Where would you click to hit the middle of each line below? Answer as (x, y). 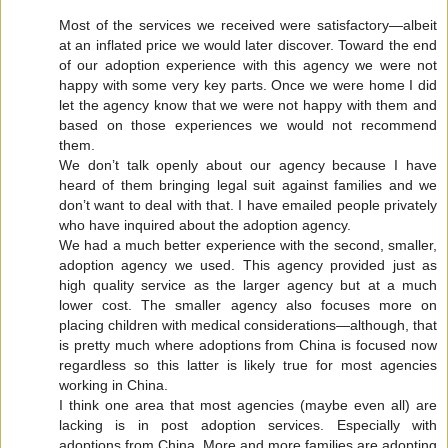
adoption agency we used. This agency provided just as (248, 264)
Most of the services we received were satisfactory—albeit (248, 24)
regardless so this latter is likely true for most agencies (248, 364)
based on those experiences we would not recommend (248, 124)
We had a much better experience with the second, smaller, (248, 244)
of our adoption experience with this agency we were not (248, 64)
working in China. (113, 384)
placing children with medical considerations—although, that (248, 324)
